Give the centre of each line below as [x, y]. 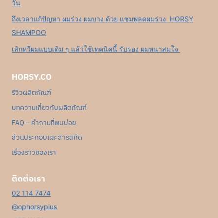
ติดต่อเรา [28, 178]
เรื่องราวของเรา [34, 153]
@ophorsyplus [34, 207]
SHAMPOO [29, 33]
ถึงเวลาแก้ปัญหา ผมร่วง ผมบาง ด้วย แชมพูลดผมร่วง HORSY [102, 19]
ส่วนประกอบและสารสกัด [47, 137]
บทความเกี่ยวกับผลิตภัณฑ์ [49, 108]
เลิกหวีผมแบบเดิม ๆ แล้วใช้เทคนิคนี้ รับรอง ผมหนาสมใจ [96, 49]
